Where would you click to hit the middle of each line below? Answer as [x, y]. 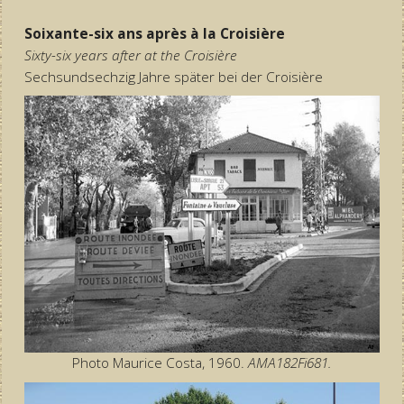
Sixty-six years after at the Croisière [130, 55]
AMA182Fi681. [290, 363]
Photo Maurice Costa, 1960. [160, 363]
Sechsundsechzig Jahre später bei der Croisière [173, 77]
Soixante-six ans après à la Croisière [154, 33]
